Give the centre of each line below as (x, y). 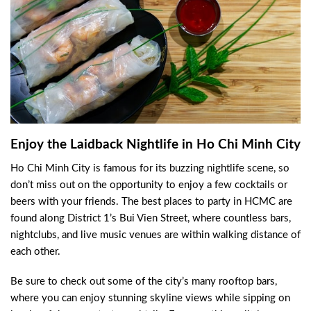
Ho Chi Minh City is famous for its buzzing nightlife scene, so (150, 168)
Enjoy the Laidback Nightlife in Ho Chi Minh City (155, 145)
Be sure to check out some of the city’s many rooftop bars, (144, 282)
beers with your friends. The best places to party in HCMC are (151, 201)
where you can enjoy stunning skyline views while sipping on (150, 299)
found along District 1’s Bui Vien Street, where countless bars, (151, 218)
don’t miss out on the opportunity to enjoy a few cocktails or (149, 185)
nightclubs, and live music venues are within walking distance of (155, 235)
